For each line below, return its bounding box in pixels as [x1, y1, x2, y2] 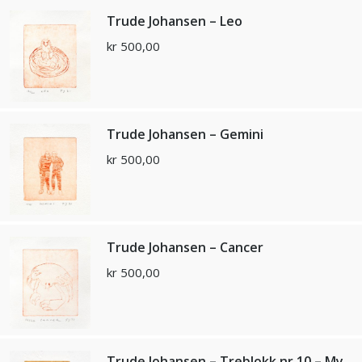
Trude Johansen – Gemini [107, 125, 263, 144]
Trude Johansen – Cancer [107, 238, 263, 257]
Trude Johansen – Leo [107, 12, 242, 31]
